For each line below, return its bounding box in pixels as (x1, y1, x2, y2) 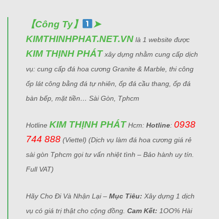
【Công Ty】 (26, 19, 82, 29)
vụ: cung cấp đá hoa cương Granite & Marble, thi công (26, 65, 194, 73)
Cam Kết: (127, 206, 159, 215)
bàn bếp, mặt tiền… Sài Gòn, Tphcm (26, 94, 139, 102)
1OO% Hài (159, 206, 192, 215)
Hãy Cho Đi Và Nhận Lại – (26, 192, 109, 200)
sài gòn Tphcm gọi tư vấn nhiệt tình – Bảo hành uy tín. (26, 150, 194, 158)
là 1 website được (133, 35, 190, 44)
